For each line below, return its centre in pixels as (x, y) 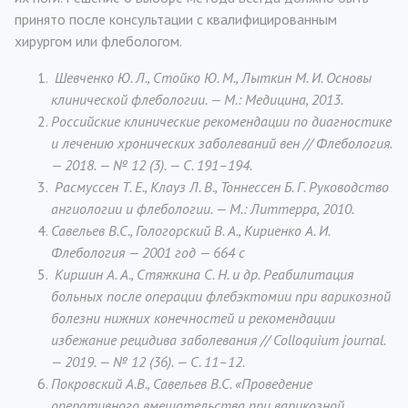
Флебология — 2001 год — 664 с (148, 252)
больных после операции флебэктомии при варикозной (221, 296)
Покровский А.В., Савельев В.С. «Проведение (182, 383)
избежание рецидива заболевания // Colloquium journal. (218, 340)
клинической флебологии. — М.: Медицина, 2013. (197, 99)
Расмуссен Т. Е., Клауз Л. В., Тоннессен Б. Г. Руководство (220, 187)
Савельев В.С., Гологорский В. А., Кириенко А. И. (190, 230)
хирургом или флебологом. (98, 41)
